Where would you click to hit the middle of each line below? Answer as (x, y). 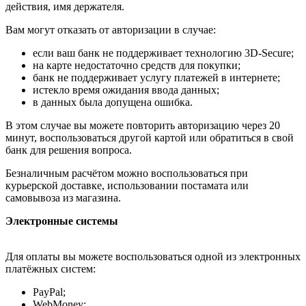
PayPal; (49, 292)
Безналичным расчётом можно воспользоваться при (127, 173)
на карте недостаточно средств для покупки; (137, 66)
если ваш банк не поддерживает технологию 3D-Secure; (163, 53)
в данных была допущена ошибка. (113, 102)
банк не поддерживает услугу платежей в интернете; (156, 78)
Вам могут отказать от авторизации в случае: (111, 30)
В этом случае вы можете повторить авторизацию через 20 (143, 126)
